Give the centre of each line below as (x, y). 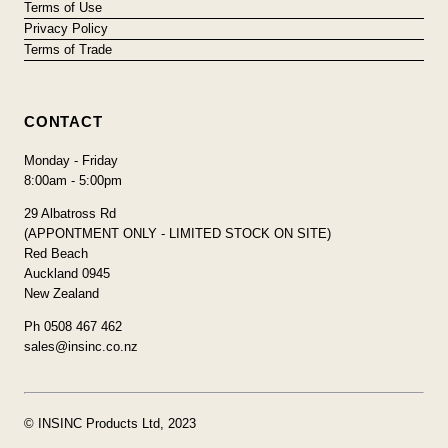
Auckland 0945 (67, 273)
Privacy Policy (66, 28)
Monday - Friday (71, 160)
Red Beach (56, 253)
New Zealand (62, 293)
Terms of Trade (68, 49)
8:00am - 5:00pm (73, 180)
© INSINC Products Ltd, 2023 (110, 423)
